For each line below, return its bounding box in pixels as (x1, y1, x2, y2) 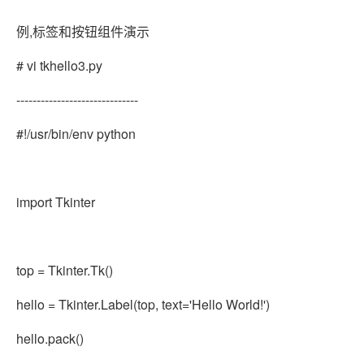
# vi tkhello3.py (16, 56, 102, 75)
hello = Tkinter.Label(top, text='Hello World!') (16, 295, 270, 314)
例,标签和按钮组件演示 (16, 22, 149, 41)
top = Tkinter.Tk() (16, 261, 113, 279)
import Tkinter (16, 193, 95, 211)
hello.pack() (16, 329, 84, 348)
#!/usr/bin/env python (16, 124, 136, 143)
